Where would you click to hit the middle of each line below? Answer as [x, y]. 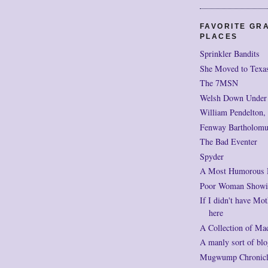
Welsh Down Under [233, 98]
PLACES [219, 36]
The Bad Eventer [229, 142]
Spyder [212, 156]
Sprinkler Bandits [230, 54]
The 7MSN [219, 83]
